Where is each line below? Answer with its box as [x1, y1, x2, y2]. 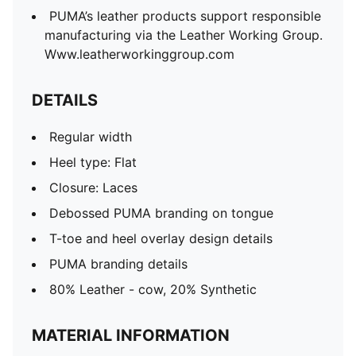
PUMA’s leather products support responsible [49, 8, 321, 24]
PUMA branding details [49, 256, 188, 272]
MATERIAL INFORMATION [32, 326, 230, 345]
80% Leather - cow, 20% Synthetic [49, 281, 257, 297]
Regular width [49, 129, 132, 145]
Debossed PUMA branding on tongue [49, 205, 273, 221]
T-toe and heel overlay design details [49, 230, 273, 246]
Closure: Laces [49, 180, 137, 195]
